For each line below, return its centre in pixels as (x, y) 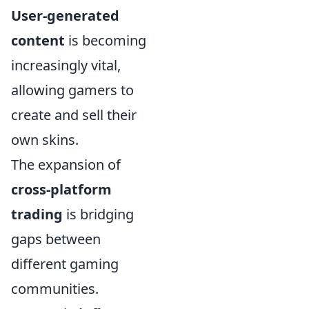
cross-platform (61, 189)
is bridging (98, 214)
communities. (55, 288)
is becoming (106, 40)
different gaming (65, 263)
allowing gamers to (72, 90)
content (38, 40)
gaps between (56, 239)
